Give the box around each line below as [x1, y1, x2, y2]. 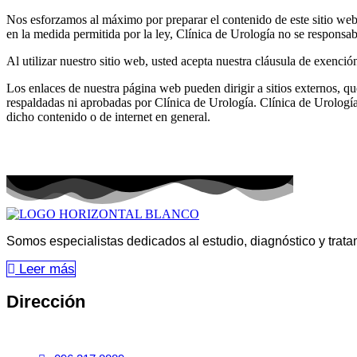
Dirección [6, 291, 85, 312]
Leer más [19, 261, 75, 277]
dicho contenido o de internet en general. [6, 109, 210, 124]
